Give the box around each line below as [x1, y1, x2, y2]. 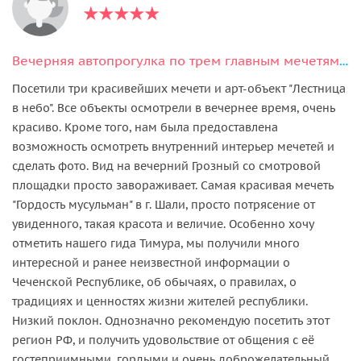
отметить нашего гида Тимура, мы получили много [12, 235, 300, 251]
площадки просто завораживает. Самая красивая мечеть [12, 177, 334, 193]
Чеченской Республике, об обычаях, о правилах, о [12, 274, 297, 289]
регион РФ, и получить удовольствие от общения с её [12, 332, 314, 347]
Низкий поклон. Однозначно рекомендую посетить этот [12, 313, 330, 328]
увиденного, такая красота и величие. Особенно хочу [12, 216, 313, 231]
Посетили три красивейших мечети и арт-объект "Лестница [12, 81, 346, 96]
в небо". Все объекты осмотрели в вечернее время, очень [12, 100, 335, 115]
